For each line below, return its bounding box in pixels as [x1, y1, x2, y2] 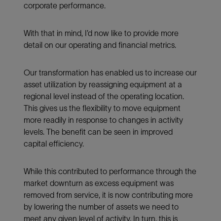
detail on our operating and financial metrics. [24, 40, 176, 49]
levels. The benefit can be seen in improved [24, 127, 173, 136]
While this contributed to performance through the [24, 166, 196, 176]
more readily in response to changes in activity [24, 115, 183, 124]
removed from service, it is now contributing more [24, 190, 193, 199]
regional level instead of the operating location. [24, 91, 184, 101]
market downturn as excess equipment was [24, 178, 174, 187]
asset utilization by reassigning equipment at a [24, 79, 182, 89]
